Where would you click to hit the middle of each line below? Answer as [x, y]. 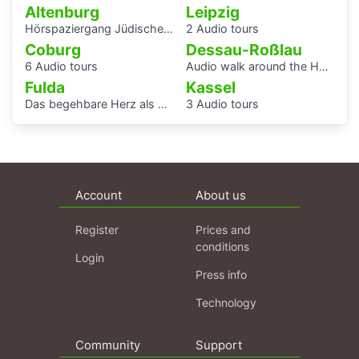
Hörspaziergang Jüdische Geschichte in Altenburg [94, 29]
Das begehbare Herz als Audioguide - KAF [91, 104]
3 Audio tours [222, 104]
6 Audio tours [61, 67]
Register [97, 230]
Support [219, 345]
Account [99, 196]
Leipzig [213, 12]
